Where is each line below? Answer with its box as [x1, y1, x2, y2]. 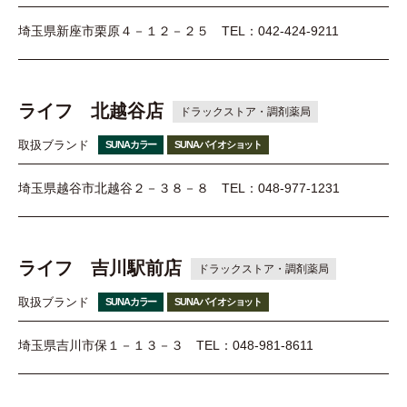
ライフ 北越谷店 [18, 101, 164, 122]
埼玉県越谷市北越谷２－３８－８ [18, 181, 209, 196]
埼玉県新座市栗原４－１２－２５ [18, 24, 209, 38]
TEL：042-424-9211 [222, 24, 339, 38]
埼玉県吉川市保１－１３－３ [18, 338, 184, 353]
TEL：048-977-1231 [222, 181, 340, 196]
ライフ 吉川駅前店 [18, 258, 182, 279]
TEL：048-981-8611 [196, 338, 313, 353]
